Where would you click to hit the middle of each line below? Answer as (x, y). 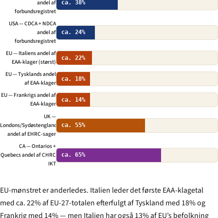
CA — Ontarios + (37, 146)
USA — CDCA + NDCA (32, 23)
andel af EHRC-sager (32, 134)
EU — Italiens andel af (31, 54)
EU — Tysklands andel (31, 74)
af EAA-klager (40, 83)
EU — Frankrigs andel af (28, 95)
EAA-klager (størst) (34, 62)
